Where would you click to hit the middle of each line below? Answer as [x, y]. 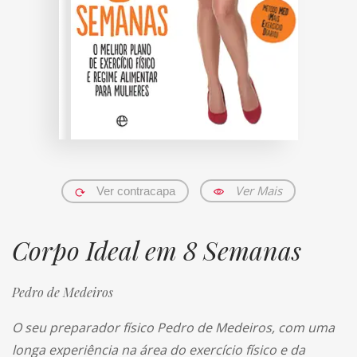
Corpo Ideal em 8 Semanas [157, 249]
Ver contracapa [136, 191]
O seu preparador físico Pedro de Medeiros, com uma [173, 327]
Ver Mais [259, 190]
